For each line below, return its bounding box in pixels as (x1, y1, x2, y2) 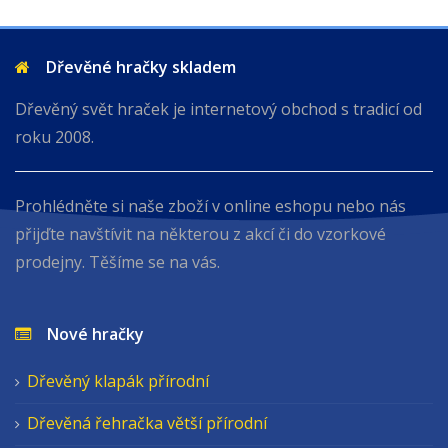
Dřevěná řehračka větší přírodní (27, 412, 267, 434)
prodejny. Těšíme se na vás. (15, 251, 220, 273)
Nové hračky (31, 323, 144, 345)
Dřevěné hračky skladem (30, 56, 236, 78)
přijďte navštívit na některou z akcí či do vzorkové (15, 223, 386, 245)
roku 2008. (15, 126, 94, 148)
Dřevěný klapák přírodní (27, 370, 209, 392)
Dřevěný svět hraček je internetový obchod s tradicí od (15, 98, 422, 120)
